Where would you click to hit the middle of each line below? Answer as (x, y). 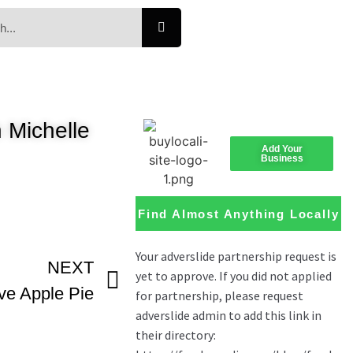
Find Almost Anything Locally (239, 214)
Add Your (282, 149)
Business (282, 158)
